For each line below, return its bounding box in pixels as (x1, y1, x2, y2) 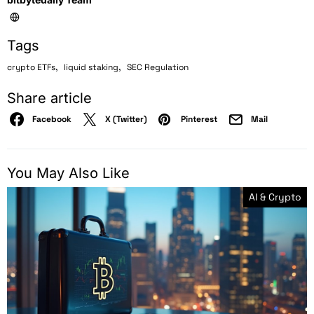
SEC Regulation (127, 61, 189, 73)
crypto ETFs (7, 61, 55, 73)
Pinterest (181, 113, 217, 125)
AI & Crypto (249, 190, 301, 203)
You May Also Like (7, 164, 130, 182)
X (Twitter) (105, 113, 147, 125)
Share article (7, 89, 92, 107)
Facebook (32, 113, 71, 125)
